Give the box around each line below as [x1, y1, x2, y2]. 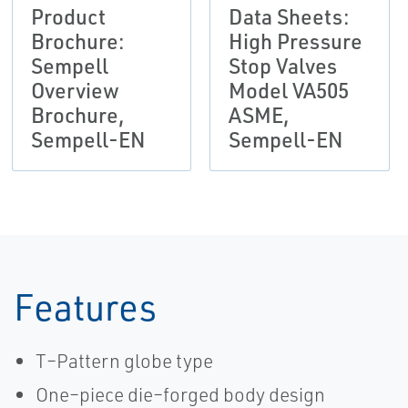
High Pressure [229, 27, 363, 55]
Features [14, 283, 157, 330]
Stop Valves [229, 52, 338, 79]
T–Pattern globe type [36, 349, 213, 372]
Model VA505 [229, 76, 350, 104]
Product [30, 3, 106, 30]
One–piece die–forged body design [36, 382, 325, 406]
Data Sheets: [229, 3, 351, 30]
